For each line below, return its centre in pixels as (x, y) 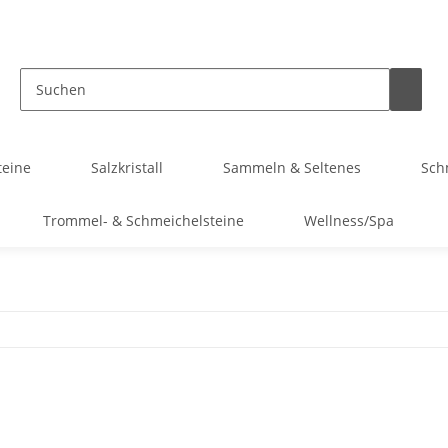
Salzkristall (127, 167)
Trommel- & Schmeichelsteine (143, 220)
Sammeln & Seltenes (292, 167)
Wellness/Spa (348, 220)
